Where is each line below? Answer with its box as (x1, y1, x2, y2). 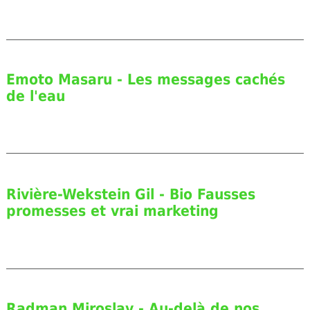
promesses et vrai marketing (6, 202, 219, 219)
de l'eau (6, 88, 65, 105)
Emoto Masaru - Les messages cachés (6, 71, 285, 89)
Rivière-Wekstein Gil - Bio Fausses (6, 185, 255, 203)
